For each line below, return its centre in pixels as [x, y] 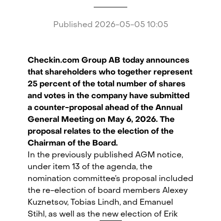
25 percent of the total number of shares [107, 84]
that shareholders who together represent [110, 73]
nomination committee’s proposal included [110, 179]
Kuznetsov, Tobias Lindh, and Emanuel [100, 203]
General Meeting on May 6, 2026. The [101, 120]
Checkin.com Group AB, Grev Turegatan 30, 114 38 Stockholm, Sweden [110, 188]
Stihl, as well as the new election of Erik [103, 215]
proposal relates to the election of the [101, 132]
